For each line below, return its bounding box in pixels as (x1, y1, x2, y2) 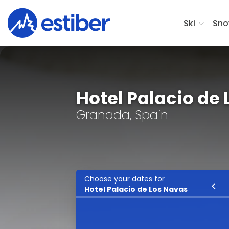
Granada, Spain (76, 106, 169, 123)
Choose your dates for (84, 174, 165, 184)
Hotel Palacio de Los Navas (84, 184, 188, 194)
